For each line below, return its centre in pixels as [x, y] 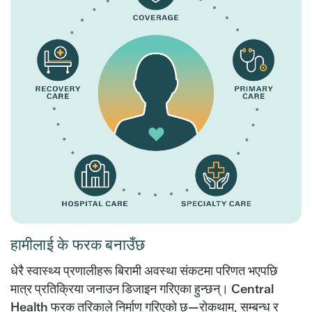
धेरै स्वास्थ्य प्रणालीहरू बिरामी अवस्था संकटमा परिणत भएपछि [144, 270]
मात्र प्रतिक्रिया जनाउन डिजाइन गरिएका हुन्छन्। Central [142, 288]
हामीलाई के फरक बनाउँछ [78, 244]
